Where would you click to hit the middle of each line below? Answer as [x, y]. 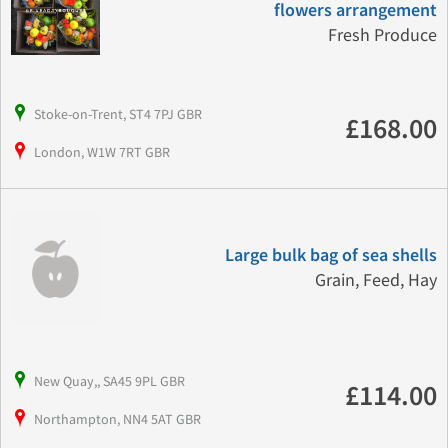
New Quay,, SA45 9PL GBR [109, 380]
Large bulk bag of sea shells [330, 255]
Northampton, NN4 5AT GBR [117, 418]
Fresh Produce [382, 35]
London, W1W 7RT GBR [102, 151]
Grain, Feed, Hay [375, 280]
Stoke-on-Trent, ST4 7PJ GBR [118, 113]
